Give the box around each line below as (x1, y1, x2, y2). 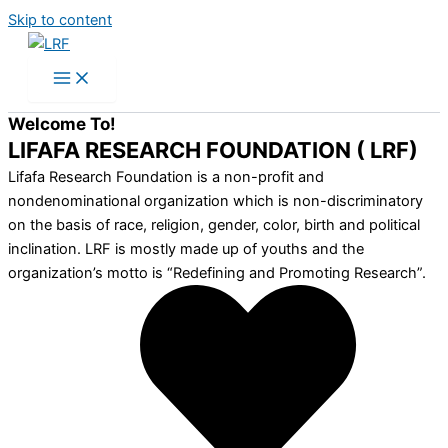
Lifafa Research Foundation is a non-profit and (8, 168, 324, 186)
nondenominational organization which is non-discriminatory (8, 192, 423, 210)
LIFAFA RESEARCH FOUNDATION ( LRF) (8, 137, 418, 163)
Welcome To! (8, 113, 116, 134)
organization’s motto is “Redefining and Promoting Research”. (8, 264, 426, 282)
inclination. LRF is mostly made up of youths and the (8, 240, 364, 258)
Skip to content (8, 11, 112, 29)
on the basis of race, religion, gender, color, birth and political (8, 216, 420, 234)
